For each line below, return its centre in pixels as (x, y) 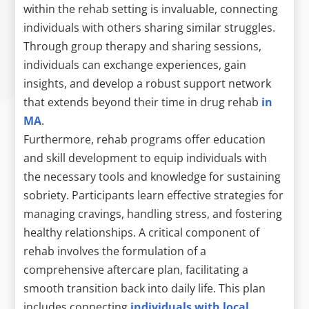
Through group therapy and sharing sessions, (143, 46)
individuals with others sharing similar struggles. (150, 27)
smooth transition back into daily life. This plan (145, 288)
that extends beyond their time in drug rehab (143, 102)
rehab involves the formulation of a (115, 251)
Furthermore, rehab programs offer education (145, 139)
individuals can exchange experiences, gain (135, 64)
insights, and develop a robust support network (148, 83)
